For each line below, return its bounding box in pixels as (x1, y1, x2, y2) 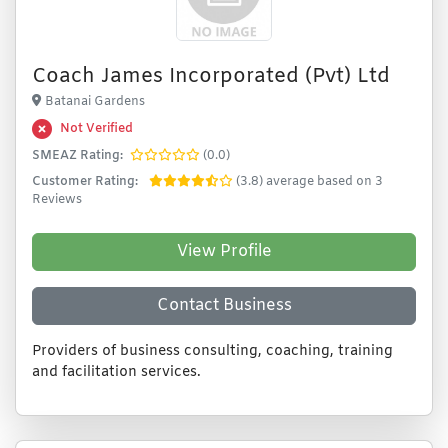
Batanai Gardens (45, 94, 145, 110)
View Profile (176, 241, 272, 262)
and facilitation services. (32, 363, 201, 382)
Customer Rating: (32, 174, 138, 190)
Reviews (32, 192, 82, 208)
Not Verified (60, 121, 133, 137)
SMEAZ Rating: (32, 148, 123, 164)
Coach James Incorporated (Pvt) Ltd (32, 63, 390, 90)
